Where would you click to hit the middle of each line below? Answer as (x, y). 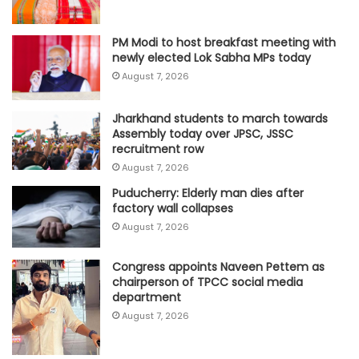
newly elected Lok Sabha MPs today (212, 57)
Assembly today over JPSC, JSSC (203, 133)
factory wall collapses (173, 208)
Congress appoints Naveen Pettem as (218, 266)
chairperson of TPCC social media (208, 282)
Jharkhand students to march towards (220, 118)
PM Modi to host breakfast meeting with (224, 42)
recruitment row (158, 149)
